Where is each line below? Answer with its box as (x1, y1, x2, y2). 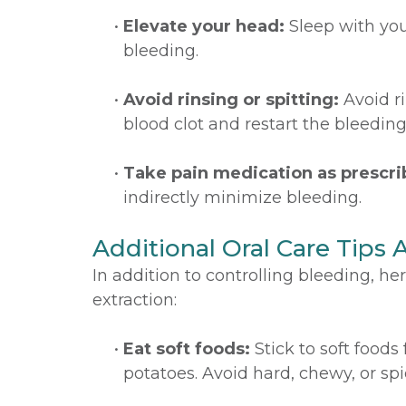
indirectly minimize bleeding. (123, 188, 362, 208)
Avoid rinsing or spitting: (123, 90, 339, 110)
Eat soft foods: (123, 339, 250, 359)
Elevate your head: (123, 16, 285, 36)
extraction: (92, 290, 177, 310)
